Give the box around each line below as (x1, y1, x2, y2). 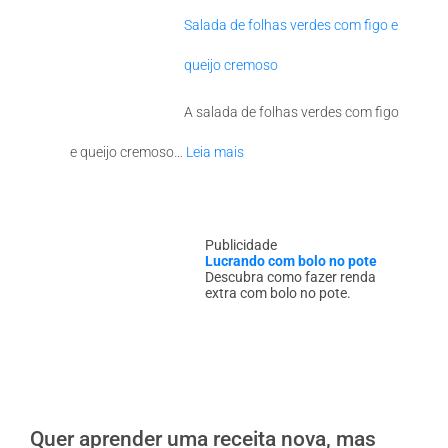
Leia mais (186, 143, 244, 160)
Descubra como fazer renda (205, 269, 377, 286)
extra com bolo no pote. (205, 285, 352, 302)
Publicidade (205, 237, 278, 254)
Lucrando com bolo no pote (205, 253, 378, 270)
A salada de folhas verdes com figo (184, 103, 399, 120)
